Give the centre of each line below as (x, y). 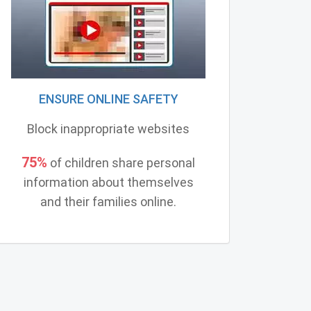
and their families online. (108, 201)
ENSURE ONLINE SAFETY (108, 99)
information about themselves (108, 182)
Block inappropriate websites (108, 128)
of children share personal (121, 162)
